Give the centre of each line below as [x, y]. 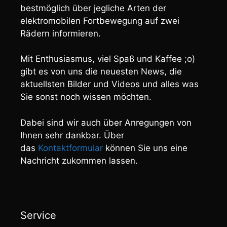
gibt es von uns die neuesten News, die [101, 72]
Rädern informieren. [61, 33]
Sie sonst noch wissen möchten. [86, 97]
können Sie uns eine [145, 148]
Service [38, 215]
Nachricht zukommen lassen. [79, 160]
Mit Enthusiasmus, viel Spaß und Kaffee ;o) [108, 59]
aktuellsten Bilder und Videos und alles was [109, 84]
